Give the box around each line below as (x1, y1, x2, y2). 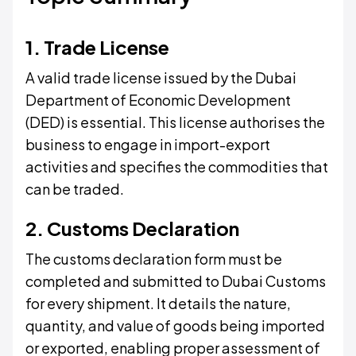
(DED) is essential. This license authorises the (25, 113, 325, 131)
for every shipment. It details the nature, (25, 294, 291, 312)
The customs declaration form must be (25, 250, 282, 268)
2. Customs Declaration (25, 216, 239, 240)
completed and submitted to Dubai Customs (25, 272, 326, 290)
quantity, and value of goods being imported (25, 316, 325, 335)
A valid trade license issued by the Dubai (25, 68, 296, 87)
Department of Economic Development (25, 91, 291, 109)
